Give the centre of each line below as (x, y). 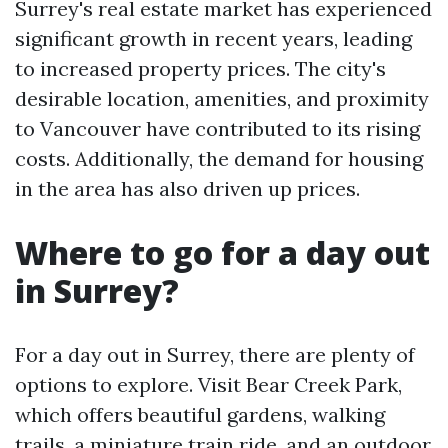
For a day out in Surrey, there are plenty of (215, 354)
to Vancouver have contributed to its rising (217, 128)
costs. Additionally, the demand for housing (219, 158)
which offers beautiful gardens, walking (200, 414)
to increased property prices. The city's (200, 68)
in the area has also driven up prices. (187, 188)
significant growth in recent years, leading (213, 38)
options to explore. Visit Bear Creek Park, (208, 384)
